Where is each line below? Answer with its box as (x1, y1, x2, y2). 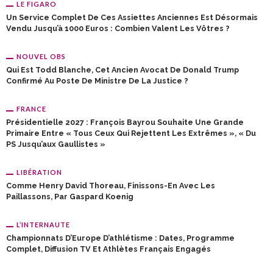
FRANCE (16, 105, 46, 113)
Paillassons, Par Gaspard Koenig (6, 192, 133, 201)
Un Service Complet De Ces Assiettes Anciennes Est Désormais (6, 13, 258, 22)
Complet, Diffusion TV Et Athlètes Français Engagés (6, 244, 211, 253)
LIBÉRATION (16, 168, 62, 176)
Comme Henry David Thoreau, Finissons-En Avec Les (6, 181, 215, 190)
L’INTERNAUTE (16, 221, 70, 229)
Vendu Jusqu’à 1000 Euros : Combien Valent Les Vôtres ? (6, 24, 230, 33)
